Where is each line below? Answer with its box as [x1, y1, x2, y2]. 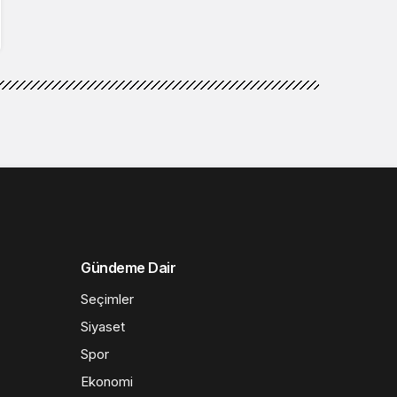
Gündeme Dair [81, 258, 176, 276]
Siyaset [81, 317, 125, 335]
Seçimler [81, 290, 134, 307]
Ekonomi [81, 372, 133, 390]
